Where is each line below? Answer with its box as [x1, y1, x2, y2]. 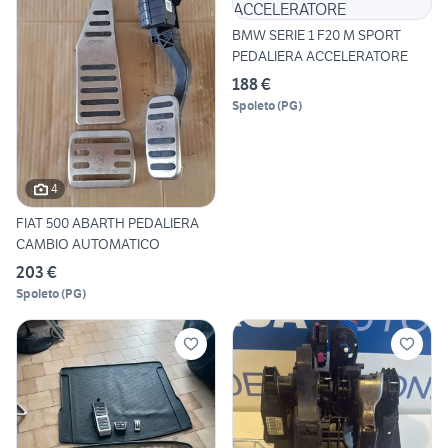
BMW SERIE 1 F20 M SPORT [232, 26, 401, 45]
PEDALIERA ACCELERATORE [232, 47, 408, 66]
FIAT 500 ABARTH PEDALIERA [16, 213, 199, 232]
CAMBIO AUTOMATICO [16, 234, 160, 253]
